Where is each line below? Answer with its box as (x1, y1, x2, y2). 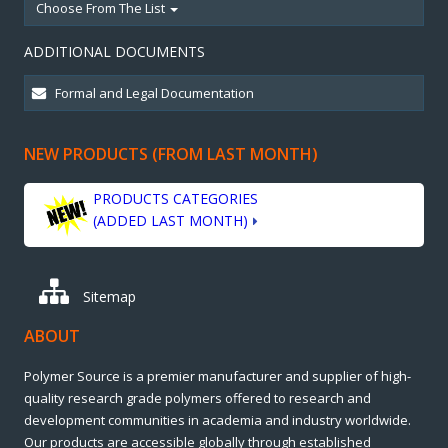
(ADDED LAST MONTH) (92, 211, 248, 230)
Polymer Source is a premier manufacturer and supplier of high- (23, 367, 411, 385)
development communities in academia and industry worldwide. (23, 411, 411, 429)
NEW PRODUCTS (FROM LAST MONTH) (23, 143, 318, 165)
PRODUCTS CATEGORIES (92, 189, 258, 208)
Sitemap (78, 287, 136, 306)
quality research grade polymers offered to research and (23, 389, 371, 407)
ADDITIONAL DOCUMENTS (23, 42, 205, 61)
